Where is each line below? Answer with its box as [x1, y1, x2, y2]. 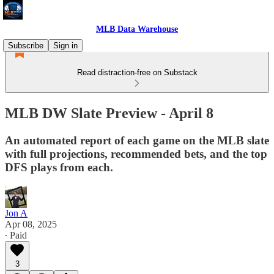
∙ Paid [5, 229, 27, 240]
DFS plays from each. [5, 160, 113, 174]
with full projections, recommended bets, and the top [5, 147, 267, 160]
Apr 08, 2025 [5, 218, 57, 229]
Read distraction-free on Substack [76, 68, 198, 77]
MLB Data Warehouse [96, 24, 178, 34]
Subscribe [8, 41, 43, 50]
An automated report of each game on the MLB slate [5, 133, 269, 147]
